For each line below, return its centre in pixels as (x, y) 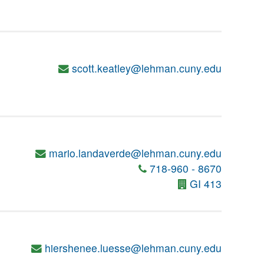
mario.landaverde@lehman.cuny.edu (135, 153)
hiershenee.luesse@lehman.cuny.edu (133, 248)
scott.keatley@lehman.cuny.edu (147, 68)
